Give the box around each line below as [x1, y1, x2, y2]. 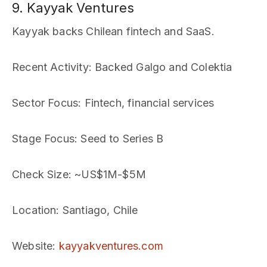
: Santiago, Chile [56, 204, 138, 216]
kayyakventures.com [58, 240, 163, 252]
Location [12, 204, 57, 216]
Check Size [12, 168, 69, 181]
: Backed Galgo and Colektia [88, 61, 232, 73]
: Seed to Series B [74, 132, 164, 145]
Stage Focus [12, 132, 74, 145]
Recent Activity [12, 61, 89, 73]
